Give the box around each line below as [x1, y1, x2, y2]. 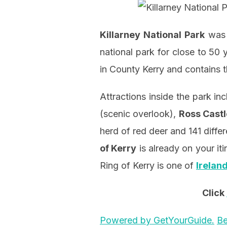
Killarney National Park [100, 29, 205, 41]
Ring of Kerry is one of [100, 160, 196, 171]
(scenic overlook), [100, 108, 179, 120]
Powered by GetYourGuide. [100, 215, 214, 226]
